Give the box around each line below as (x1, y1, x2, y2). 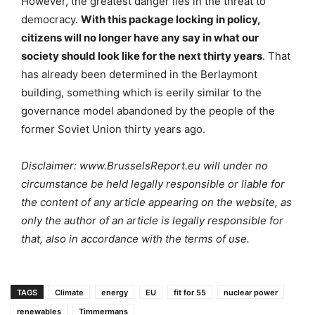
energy (101, 287, 128, 297)
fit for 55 (174, 287, 206, 297)
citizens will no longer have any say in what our (21, 30, 259, 44)
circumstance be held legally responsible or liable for (21, 176, 285, 191)
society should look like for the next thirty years (21, 49, 262, 63)
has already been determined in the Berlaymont (21, 67, 257, 81)
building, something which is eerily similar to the (21, 85, 262, 99)
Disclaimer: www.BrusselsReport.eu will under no (21, 158, 268, 172)
